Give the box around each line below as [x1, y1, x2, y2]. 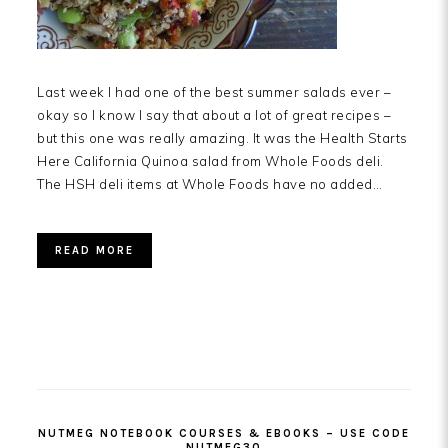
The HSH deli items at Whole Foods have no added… [37, 176, 382, 193]
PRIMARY [36, 352, 139, 375]
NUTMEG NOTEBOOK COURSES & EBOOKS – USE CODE [38, 427, 410, 441]
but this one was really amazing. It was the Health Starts [37, 130, 408, 147]
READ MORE [55, 244, 134, 258]
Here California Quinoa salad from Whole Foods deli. [37, 153, 384, 170]
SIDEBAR [36, 376, 135, 399]
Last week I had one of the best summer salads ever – [37, 84, 391, 101]
